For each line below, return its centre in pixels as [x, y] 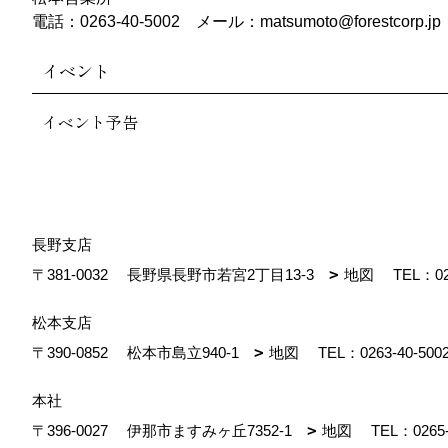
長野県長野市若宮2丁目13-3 [226, 274]
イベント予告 [90, 122]
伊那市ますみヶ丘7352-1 [215, 430]
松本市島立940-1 [188, 352]
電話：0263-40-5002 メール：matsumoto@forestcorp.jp [236, 21]
